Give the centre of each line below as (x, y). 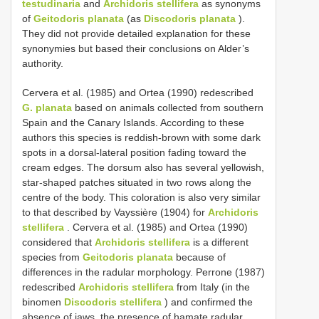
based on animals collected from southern (168, 107)
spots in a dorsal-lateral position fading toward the (134, 152)
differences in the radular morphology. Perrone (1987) (143, 272)
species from (52, 257)
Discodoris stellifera (113, 302)
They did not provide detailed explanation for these (136, 33)
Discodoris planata (190, 18)
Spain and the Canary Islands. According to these (133, 122)
